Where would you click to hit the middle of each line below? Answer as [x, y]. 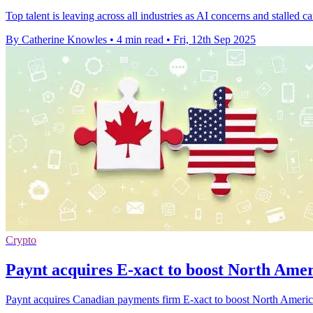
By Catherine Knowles [56, 40]
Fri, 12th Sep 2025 [214, 40]
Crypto [21, 240]
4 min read [140, 40]
